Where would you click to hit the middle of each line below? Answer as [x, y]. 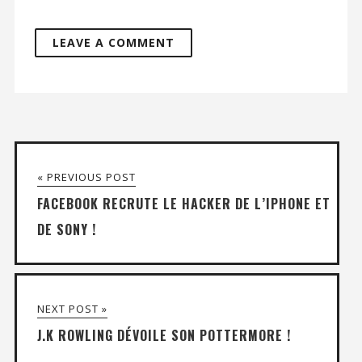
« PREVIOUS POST [86, 177]
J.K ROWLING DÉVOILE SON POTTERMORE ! [164, 335]
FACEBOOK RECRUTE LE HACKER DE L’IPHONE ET [183, 203]
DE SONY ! [66, 229]
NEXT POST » [72, 308]
